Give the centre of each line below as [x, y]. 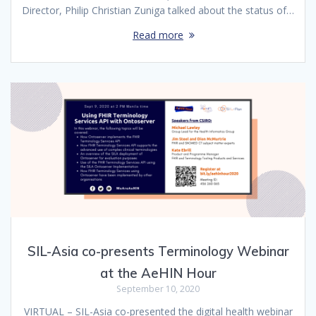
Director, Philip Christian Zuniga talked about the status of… [158, 11]
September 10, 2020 [158, 288]
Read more [158, 35]
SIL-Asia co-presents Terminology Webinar [158, 251]
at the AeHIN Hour [158, 273]
